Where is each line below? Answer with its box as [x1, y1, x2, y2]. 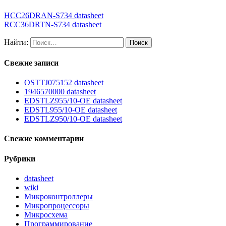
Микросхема [24, 210, 68, 219]
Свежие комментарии [4, 134, 84, 143]
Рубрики [4, 154, 35, 163]
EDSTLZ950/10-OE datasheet [24, 115, 122, 124]
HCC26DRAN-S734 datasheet [4, 11, 103, 20]
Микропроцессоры [24, 201, 89, 210]
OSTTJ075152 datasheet [24, 78, 103, 87]
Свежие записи [4, 58, 59, 67]
